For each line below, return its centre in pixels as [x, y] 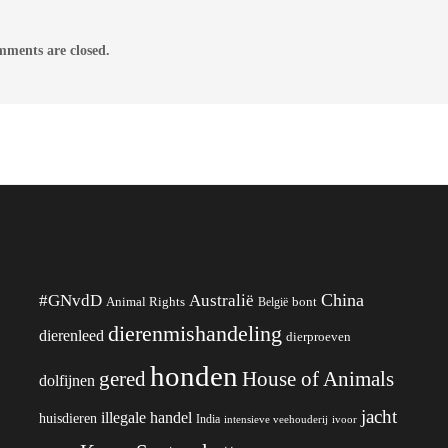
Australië [221, 300]
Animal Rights [145, 301]
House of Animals [318, 378]
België [273, 301]
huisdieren [68, 418]
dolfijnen [67, 380]
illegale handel [146, 417]
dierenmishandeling [195, 333]
